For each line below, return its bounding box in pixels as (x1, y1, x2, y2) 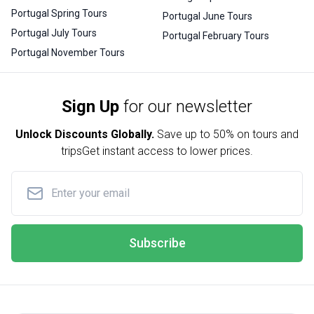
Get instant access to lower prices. (82, 144, 253, 158)
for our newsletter (123, 96, 252, 116)
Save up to (157, 127, 210, 141)
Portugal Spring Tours (11, 7, 107, 19)
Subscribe (128, 235, 186, 250)
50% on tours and (213, 127, 299, 141)
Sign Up (62, 96, 119, 116)
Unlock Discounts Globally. (15, 127, 154, 141)
